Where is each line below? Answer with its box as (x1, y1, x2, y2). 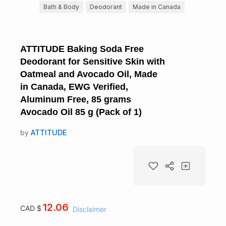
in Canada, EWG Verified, (20, 81, 128, 92)
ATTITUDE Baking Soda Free (20, 43, 144, 54)
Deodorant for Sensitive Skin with (20, 56, 165, 67)
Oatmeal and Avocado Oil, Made (20, 69, 157, 79)
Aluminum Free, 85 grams (20, 94, 131, 104)
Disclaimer (73, 205, 107, 213)
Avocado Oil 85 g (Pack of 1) (20, 106, 142, 117)
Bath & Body (43, 3, 79, 11)
